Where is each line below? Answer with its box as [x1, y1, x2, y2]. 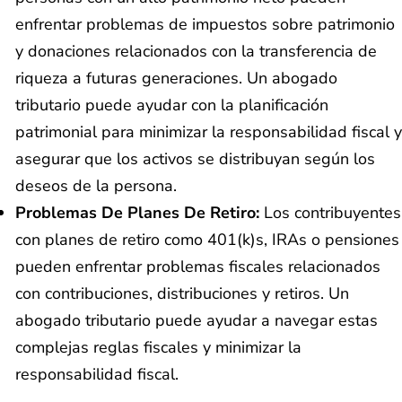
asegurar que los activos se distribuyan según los [15, 148, 375, 170]
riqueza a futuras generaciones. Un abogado [15, 67, 337, 90]
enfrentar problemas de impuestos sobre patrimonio [15, 13, 395, 36]
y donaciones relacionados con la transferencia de [15, 40, 377, 63]
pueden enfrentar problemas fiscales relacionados [15, 256, 380, 278]
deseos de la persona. [15, 175, 177, 197]
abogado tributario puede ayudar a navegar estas [15, 310, 378, 332]
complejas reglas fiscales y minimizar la [15, 336, 301, 359]
